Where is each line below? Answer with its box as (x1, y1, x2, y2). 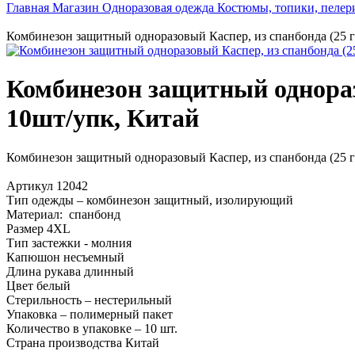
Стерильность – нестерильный (6, 292, 172, 307)
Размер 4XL (6, 221, 71, 235)
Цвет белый (6, 278, 71, 292)
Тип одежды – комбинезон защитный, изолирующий (6, 193, 293, 207)
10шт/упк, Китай (6, 104, 199, 133)
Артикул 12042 (6, 178, 113, 193)
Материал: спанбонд (6, 207, 120, 221)
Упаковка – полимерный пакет (6, 307, 173, 321)
